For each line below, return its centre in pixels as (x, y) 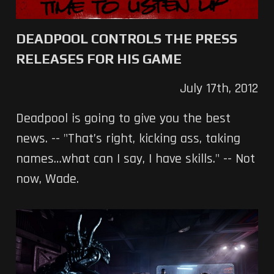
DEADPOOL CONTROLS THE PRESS (126, 38)
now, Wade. (47, 179)
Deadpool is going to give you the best (123, 118)
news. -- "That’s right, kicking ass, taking (128, 139)
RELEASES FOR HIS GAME (98, 58)
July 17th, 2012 (219, 88)
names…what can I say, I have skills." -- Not (135, 159)
